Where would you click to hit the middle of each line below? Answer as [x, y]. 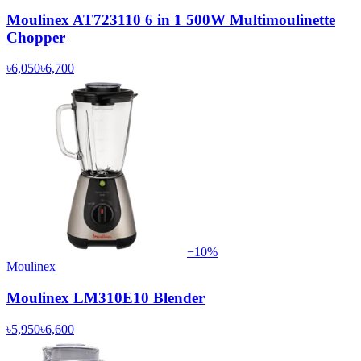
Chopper [36, 37]
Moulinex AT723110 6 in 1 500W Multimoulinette [171, 19]
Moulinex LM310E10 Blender [106, 298]
